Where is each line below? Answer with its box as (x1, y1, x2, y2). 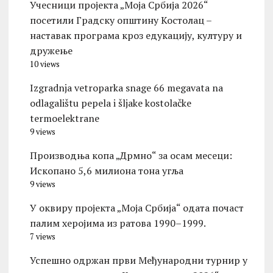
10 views (29, 59, 60, 70)
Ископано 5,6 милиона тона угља (29, 164, 183, 178)
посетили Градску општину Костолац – (29, 13, 211, 27)
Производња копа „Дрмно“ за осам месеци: (29, 149, 232, 163)
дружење (29, 44, 73, 58)
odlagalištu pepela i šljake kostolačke (29, 96, 191, 110)
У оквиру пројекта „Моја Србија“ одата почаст (29, 201, 244, 215)
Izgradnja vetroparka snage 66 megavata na (29, 81, 223, 95)
